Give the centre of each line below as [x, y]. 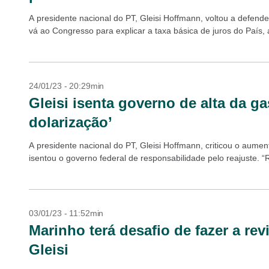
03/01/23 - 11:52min [66, 213]
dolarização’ [71, 122]
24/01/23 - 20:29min [67, 86]
